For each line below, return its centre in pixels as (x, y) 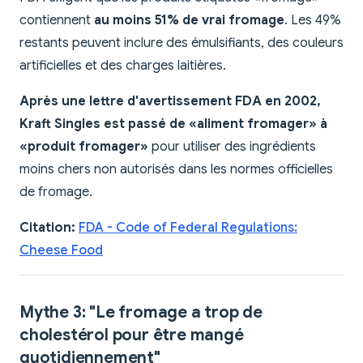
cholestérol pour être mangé (132, 335)
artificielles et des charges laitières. (123, 66)
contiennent (57, 21)
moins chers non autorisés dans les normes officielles (176, 170)
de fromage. (56, 192)
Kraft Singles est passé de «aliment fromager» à (173, 124)
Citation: (47, 228)
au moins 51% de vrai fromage (189, 21)
